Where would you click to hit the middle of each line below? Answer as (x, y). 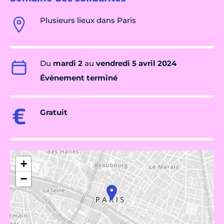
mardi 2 (68, 63)
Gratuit (54, 112)
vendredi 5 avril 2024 (136, 63)
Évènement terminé (79, 78)
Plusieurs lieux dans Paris (88, 20)
